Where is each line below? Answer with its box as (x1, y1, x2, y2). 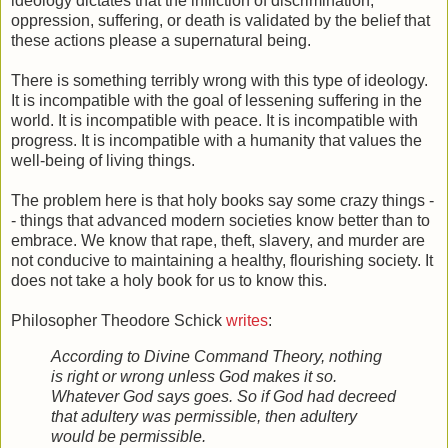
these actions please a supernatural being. (11, 32, 311, 50)
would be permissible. (51, 428, 206, 446)
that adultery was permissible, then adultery (51, 408, 357, 426)
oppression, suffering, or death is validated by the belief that (11, 12, 430, 30)
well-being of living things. (11, 152, 195, 170)
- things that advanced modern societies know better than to (11, 212, 430, 230)
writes (226, 312, 268, 330)
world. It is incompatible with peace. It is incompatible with (11, 112, 418, 130)
